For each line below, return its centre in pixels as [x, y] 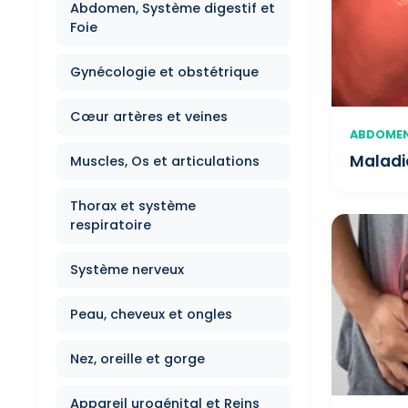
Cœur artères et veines [149, 117]
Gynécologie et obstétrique [164, 72]
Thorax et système [133, 206]
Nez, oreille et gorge [138, 359]
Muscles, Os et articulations [165, 161]
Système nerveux [127, 270]
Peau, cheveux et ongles [151, 314]
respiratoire [111, 225]
